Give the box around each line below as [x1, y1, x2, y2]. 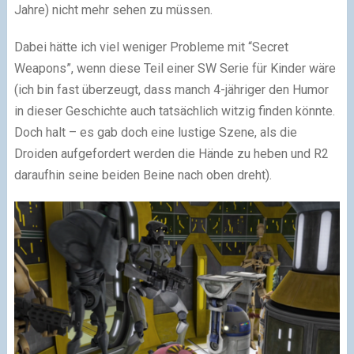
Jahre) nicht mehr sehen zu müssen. [13, 2, 213, 17]
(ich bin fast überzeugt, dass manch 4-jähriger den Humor [13, 82, 329, 97]
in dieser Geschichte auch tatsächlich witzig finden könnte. [13, 104, 335, 119]
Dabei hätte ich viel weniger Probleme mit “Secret [13, 40, 288, 55]
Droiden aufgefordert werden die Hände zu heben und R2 [13, 146, 329, 161]
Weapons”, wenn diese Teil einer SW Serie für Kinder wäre [13, 61, 336, 76]
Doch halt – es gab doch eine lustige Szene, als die [13, 125, 297, 140]
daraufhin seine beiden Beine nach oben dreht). [13, 168, 272, 183]
